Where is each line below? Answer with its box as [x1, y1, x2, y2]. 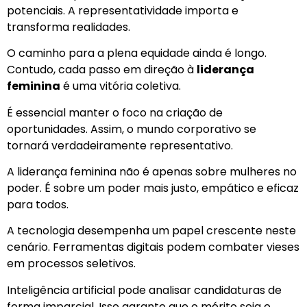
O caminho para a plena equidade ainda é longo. [7, 45, 267, 62]
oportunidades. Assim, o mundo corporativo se [7, 121, 256, 137]
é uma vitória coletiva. [60, 78, 181, 95]
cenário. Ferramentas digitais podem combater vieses [7, 239, 299, 256]
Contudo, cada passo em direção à [7, 62, 197, 78]
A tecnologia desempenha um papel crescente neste [7, 223, 296, 239]
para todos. [7, 196, 69, 212]
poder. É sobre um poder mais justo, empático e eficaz [7, 180, 299, 196]
